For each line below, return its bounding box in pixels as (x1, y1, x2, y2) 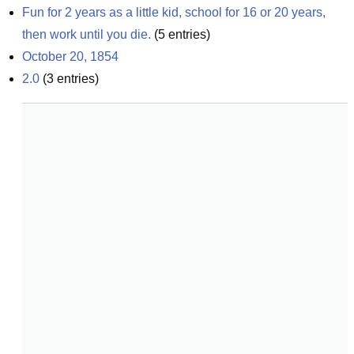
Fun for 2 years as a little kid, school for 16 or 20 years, (22, 6, 326, 19)
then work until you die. (22, 28, 151, 41)
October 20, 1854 (22, 50, 119, 63)
